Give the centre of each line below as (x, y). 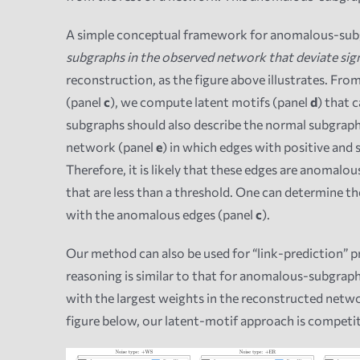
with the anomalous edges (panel (160, 215)
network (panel (110, 147)
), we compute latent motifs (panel (210, 102)
